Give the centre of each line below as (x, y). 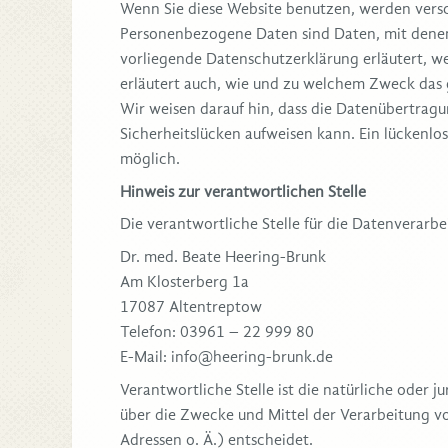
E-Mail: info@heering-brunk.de (226, 357)
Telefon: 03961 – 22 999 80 (217, 332)
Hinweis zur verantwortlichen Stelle (243, 192)
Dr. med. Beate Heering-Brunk (223, 257)
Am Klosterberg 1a (184, 282)
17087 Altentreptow (191, 307)
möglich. (150, 159)
